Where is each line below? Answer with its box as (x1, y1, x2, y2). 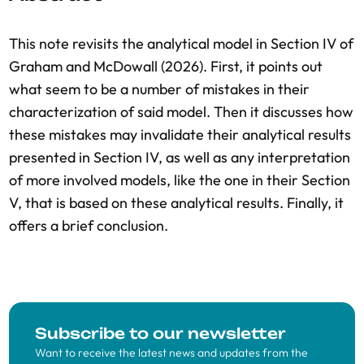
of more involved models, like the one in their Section (9, 171, 350, 189)
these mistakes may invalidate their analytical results (9, 125, 351, 144)
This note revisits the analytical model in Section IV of (9, 34, 353, 53)
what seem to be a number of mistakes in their (9, 80, 310, 98)
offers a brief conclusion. (9, 216, 168, 235)
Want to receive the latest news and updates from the (35, 345, 308, 360)
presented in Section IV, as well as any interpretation (9, 148, 350, 167)
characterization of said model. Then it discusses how (9, 102, 353, 121)
